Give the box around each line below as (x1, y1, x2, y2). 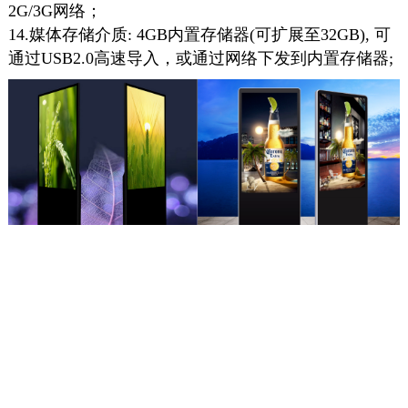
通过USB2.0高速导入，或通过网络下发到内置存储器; (7, 49, 393, 68)
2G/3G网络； (7, 2, 102, 21)
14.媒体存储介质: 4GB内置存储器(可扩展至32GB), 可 (7, 25, 391, 45)
